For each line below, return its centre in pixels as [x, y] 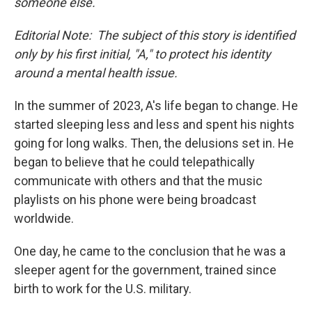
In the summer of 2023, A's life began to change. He [156, 106]
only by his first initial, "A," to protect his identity [142, 54]
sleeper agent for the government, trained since [145, 270]
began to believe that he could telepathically [134, 162]
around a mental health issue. [96, 73]
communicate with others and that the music [138, 181]
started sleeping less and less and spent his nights [154, 124]
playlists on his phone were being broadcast [135, 200]
